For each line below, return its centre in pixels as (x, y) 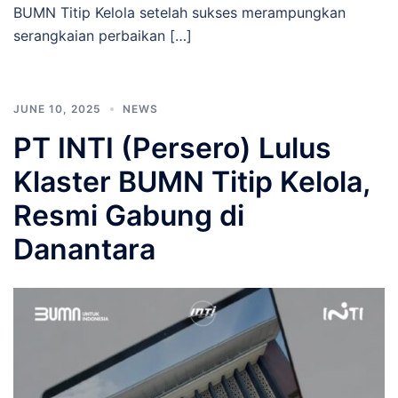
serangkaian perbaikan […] (103, 35)
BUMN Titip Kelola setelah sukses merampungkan (179, 12)
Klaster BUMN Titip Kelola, (191, 181)
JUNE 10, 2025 (57, 108)
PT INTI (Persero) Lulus (172, 147)
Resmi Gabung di (129, 215)
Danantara (84, 249)
